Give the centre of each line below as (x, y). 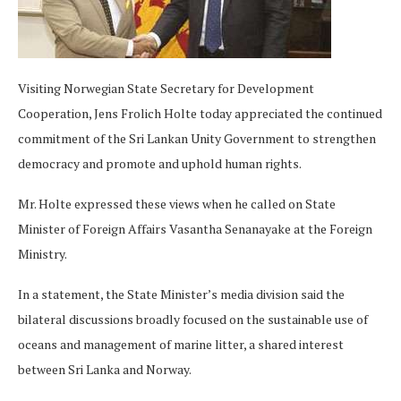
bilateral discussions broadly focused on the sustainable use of (193, 319)
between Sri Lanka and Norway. (105, 369)
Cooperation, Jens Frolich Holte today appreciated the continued (200, 113)
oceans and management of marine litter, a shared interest (181, 344)
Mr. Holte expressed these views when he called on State (177, 204)
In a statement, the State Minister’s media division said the (181, 294)
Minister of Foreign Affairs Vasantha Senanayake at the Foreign (195, 229)
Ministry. (43, 254)
